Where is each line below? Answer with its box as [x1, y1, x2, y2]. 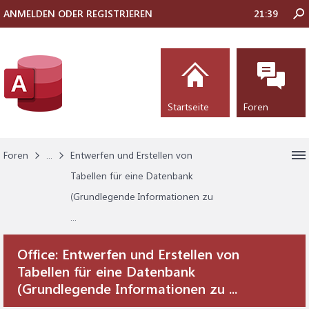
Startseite [168, 100, 209, 113]
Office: [17, 244, 62, 263]
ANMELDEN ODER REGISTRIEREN [3, 7, 152, 20]
